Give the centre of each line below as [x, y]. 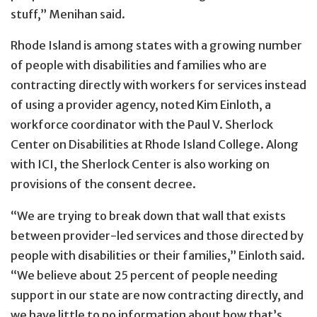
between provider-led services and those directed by [157, 235]
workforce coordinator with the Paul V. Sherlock [142, 125]
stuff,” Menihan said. [68, 15]
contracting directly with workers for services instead [158, 85]
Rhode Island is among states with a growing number [156, 46]
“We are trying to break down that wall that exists [148, 215]
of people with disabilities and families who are [139, 65]
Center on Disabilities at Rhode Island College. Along [155, 145]
